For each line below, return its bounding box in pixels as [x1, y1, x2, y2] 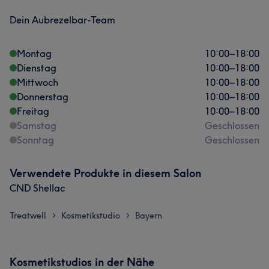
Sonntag [17, 134, 54, 146]
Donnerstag [17, 91, 68, 103]
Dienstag [17, 62, 56, 74]
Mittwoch [17, 76, 58, 88]
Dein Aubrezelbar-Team [10, 14, 115, 26]
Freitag [17, 105, 49, 117]
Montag [17, 47, 52, 59]
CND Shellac [10, 182, 65, 194]
